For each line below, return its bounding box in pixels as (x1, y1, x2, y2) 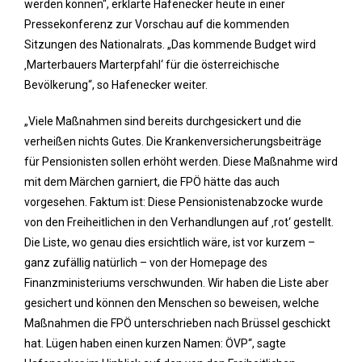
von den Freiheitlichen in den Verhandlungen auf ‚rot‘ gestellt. (24, 216, 334, 229)
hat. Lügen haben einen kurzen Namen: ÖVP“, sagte (24, 337, 286, 350)
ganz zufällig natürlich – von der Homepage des (24, 256, 267, 269)
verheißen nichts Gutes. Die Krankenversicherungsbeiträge (24, 135, 322, 148)
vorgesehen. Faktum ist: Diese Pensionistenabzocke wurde (24, 196, 323, 208)
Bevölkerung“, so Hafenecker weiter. (24, 78, 208, 91)
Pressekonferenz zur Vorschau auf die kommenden (24, 18, 289, 31)
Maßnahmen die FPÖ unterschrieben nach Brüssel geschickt (24, 317, 330, 330)
